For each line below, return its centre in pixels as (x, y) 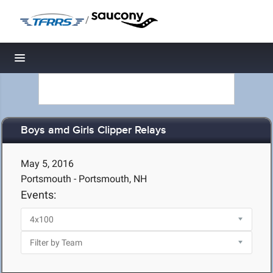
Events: (38, 195)
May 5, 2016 (47, 164)
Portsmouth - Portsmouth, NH (84, 179)
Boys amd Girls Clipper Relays (94, 131)
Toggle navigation (61, 61)
